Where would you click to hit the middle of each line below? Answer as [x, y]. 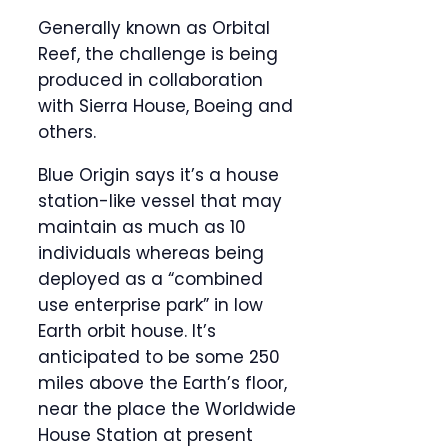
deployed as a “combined [150, 279]
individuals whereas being [151, 253]
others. [67, 132]
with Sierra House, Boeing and [165, 106]
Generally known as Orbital [154, 28]
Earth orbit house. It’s [127, 331]
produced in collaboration [150, 80]
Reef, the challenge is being [158, 54]
